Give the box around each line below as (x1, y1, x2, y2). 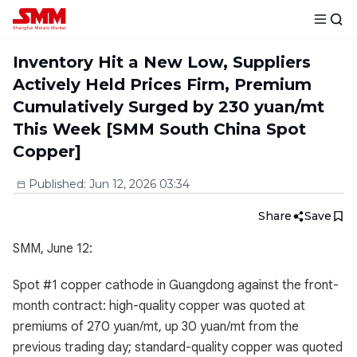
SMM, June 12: (13, 241, 92, 257)
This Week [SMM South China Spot (13, 120, 306, 139)
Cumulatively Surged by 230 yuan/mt (13, 97, 324, 116)
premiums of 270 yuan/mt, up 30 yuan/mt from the (13, 319, 299, 335)
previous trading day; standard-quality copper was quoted (13, 339, 343, 355)
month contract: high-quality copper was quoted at (13, 298, 305, 314)
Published (29, 177, 84, 191)
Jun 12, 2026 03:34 (89, 177, 190, 191)
